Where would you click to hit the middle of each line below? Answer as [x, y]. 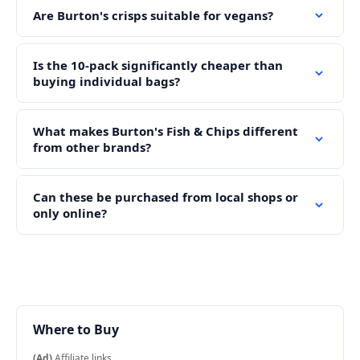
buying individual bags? [106, 82]
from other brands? [92, 147]
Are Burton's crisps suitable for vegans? [153, 16]
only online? [70, 213]
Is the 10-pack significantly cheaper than [158, 65]
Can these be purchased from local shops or [166, 197]
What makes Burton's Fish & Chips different [166, 131]
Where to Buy [76, 330]
